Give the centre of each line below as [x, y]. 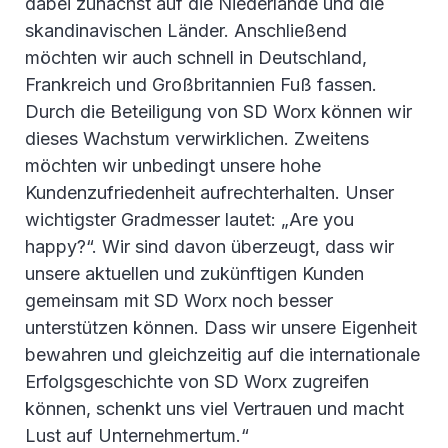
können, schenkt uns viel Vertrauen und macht [214, 409]
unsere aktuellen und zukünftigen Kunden [194, 274]
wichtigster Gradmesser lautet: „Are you [189, 220]
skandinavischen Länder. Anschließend [186, 31]
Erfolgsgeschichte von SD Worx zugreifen [197, 382]
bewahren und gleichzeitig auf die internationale [222, 355]
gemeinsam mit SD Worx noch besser [179, 301]
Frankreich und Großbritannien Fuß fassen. [201, 85]
